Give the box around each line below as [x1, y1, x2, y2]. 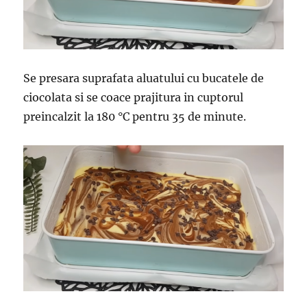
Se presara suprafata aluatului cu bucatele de [23, 71, 265, 85]
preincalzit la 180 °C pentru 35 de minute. [23, 109, 247, 123]
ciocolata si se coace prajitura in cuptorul [23, 90, 244, 104]
